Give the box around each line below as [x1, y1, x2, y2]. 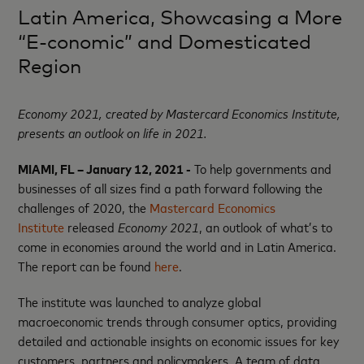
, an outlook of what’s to [199, 217, 333, 236]
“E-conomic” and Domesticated [18, 29, 312, 54]
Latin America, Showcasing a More [18, 5, 343, 29]
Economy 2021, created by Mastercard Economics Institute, [18, 103, 341, 122]
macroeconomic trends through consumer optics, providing [18, 311, 338, 330]
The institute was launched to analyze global [18, 292, 262, 310]
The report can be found [18, 256, 155, 275]
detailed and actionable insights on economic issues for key [18, 331, 340, 349]
